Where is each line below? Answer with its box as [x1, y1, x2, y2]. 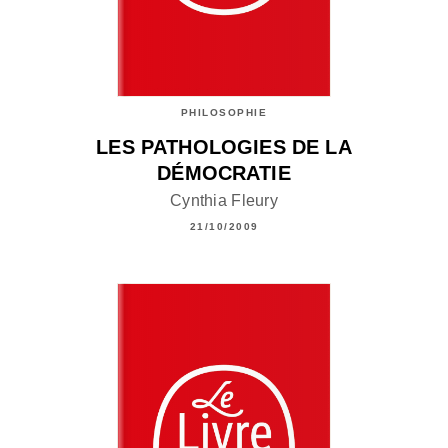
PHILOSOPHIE [180, 107, 268, 119]
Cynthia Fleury [170, 191, 278, 209]
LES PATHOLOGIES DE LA [96, 136, 352, 159]
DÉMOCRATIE [157, 162, 291, 185]
